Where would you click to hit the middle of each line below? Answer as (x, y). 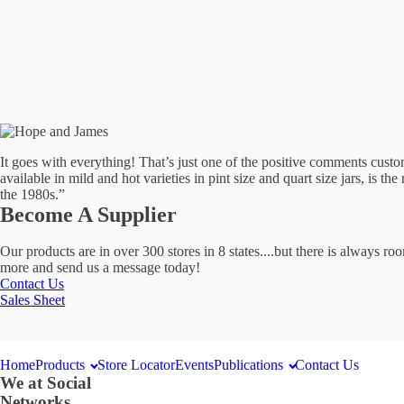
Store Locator (136, 365)
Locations (81, 56)
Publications (248, 365)
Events (194, 365)
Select (64, 32)
